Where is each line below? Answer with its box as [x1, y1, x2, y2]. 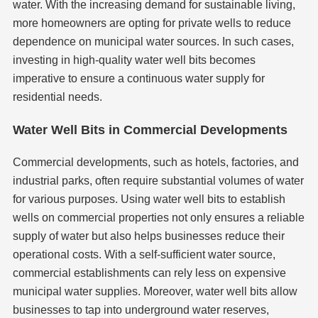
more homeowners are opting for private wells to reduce [12, 17, 291, 30]
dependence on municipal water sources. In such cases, [12, 35, 294, 48]
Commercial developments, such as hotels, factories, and [12, 156, 299, 169]
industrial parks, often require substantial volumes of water [12, 175, 304, 187]
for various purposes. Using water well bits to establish [12, 193, 285, 206]
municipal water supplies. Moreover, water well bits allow [12, 285, 297, 298]
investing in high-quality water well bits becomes [12, 54, 256, 67]
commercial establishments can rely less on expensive [12, 267, 286, 280]
